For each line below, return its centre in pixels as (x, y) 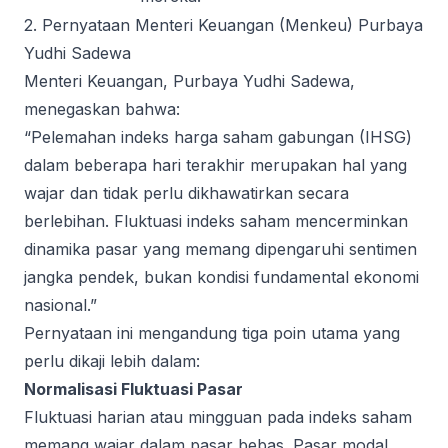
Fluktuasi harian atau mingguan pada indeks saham (218, 417)
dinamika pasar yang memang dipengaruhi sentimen (220, 249)
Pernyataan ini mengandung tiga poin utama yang (212, 333)
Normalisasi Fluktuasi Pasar (133, 389)
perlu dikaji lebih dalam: (112, 361)
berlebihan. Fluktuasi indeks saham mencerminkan (216, 221)
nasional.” (60, 305)
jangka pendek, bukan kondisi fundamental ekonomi (221, 277)
